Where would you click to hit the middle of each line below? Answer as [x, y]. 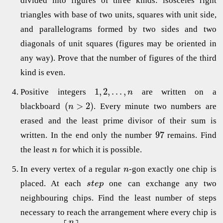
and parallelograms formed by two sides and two [118, 29]
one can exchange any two [160, 183]
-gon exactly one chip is [173, 169]
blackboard [43, 106]
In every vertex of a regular [72, 169]
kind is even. [43, 72]
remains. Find [190, 135]
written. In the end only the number [88, 135]
